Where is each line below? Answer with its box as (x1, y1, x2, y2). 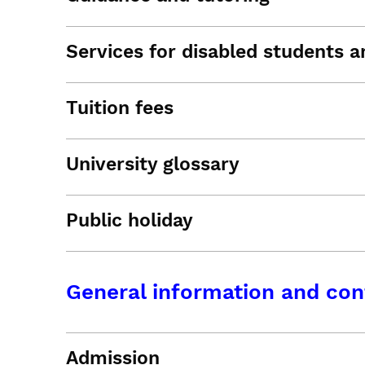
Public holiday (66, 209, 193, 231)
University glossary (66, 153, 240, 175)
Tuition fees (66, 97, 174, 119)
